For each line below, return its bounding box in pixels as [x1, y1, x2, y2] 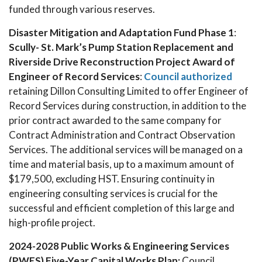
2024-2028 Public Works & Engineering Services [9, 240, 229, 252]
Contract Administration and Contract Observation [9, 129, 235, 141]
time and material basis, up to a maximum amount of [9, 158, 235, 170]
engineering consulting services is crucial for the [9, 187, 218, 199]
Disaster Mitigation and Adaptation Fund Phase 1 [9, 26, 234, 39]
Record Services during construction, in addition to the [9, 99, 246, 112]
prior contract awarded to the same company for [9, 114, 222, 126]
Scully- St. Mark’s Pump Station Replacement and [9, 41, 233, 53]
